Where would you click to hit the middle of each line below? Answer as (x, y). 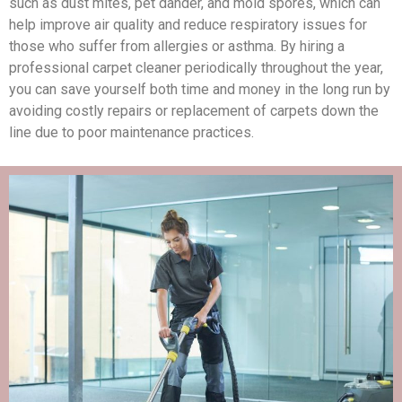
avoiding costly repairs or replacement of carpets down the (194, 111)
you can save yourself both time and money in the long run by (200, 90)
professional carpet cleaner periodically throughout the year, (196, 68)
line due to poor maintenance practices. (131, 133)
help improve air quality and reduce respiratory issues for (188, 25)
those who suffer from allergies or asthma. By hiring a (177, 47)
